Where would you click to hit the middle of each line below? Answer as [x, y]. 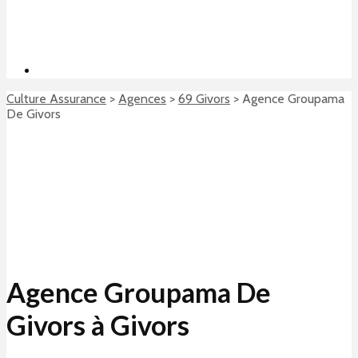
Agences [142, 99]
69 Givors [204, 99]
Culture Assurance [56, 99]
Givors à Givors [98, 324]
